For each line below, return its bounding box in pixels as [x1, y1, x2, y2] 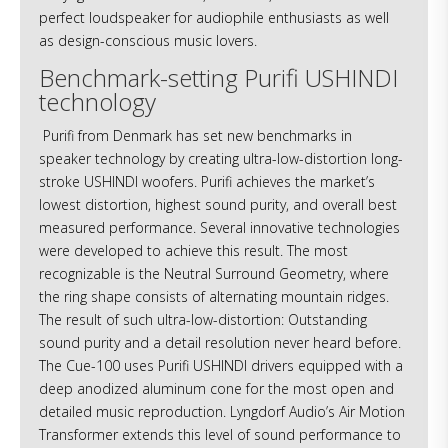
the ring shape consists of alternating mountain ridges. [39, 287, 390, 307]
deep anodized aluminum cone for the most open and [39, 379, 395, 399]
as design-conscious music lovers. [39, 31, 258, 51]
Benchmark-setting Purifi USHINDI [39, 61, 399, 95]
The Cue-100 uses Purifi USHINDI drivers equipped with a [39, 356, 404, 376]
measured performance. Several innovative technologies [39, 218, 401, 238]
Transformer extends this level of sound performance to [39, 425, 402, 445]
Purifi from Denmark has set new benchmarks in [39, 126, 353, 146]
